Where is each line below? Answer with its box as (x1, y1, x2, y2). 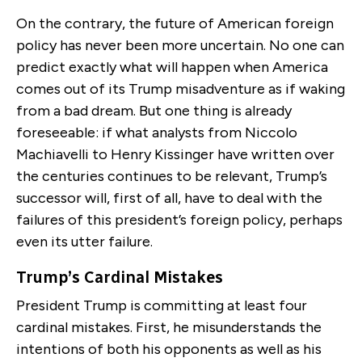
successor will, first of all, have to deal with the (16, 188, 322, 207)
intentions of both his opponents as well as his (16, 339, 322, 358)
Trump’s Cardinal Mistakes (16, 267, 223, 287)
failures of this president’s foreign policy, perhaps (16, 210, 343, 229)
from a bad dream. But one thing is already (16, 101, 292, 120)
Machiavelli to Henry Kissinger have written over (16, 145, 335, 163)
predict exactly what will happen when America (16, 57, 328, 76)
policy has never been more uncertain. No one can (16, 36, 344, 54)
